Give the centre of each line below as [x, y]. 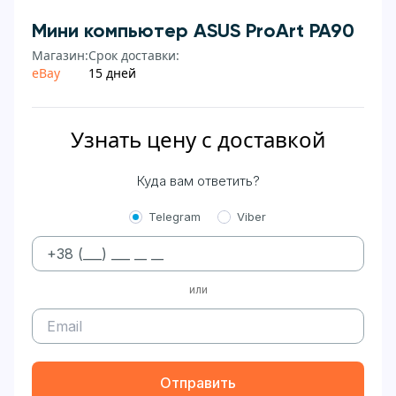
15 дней [112, 73]
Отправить [198, 383]
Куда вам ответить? [198, 181]
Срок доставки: [134, 55]
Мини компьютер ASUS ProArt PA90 [193, 32]
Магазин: [60, 55]
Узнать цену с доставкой [198, 139]
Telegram [175, 217]
